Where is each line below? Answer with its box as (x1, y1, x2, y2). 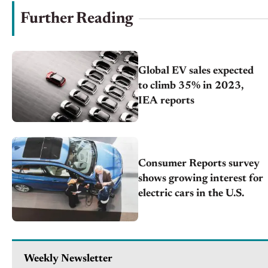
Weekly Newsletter (24, 253, 112, 264)
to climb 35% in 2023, (138, 81, 244, 92)
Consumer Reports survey (138, 158, 260, 169)
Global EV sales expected (138, 66, 254, 77)
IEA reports (138, 96, 195, 107)
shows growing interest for (138, 173, 264, 184)
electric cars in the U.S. (138, 188, 245, 199)
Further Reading (20, 11, 133, 28)
